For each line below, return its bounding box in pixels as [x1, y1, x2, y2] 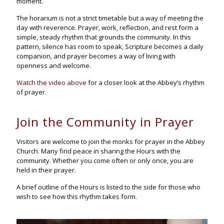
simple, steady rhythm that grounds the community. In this [16, 32, 191, 41]
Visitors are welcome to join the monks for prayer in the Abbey [16, 136, 205, 146]
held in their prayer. [16, 165, 76, 174]
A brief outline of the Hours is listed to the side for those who [16, 182, 200, 191]
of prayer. [16, 87, 46, 96]
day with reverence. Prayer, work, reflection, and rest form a [16, 22, 198, 32]
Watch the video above [16, 77, 86, 87]
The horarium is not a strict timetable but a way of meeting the [16, 13, 203, 22]
